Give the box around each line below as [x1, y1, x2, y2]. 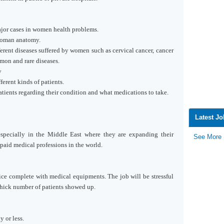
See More [193, 133, 221, 140]
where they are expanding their [81, 130, 173, 138]
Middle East [47, 130, 82, 138]
